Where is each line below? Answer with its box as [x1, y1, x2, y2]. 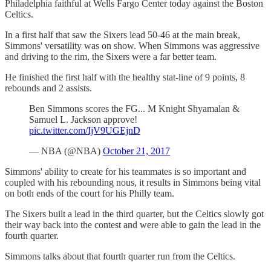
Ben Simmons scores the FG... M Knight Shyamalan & [29, 103, 240, 114]
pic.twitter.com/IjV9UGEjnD [29, 125, 140, 135]
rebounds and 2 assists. [5, 82, 92, 93]
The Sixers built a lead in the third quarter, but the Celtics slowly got [5, 208, 264, 219]
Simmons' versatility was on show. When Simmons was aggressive [5, 40, 260, 51]
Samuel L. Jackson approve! [29, 114, 137, 125]
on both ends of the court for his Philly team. [5, 188, 174, 198]
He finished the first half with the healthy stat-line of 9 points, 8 [5, 71, 245, 82]
